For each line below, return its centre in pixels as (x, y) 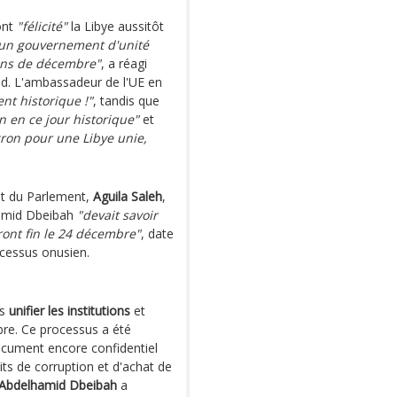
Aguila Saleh (128, 196)
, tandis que (126, 101)
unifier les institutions (70, 311)
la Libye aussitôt (116, 26)
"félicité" (42, 26)
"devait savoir (117, 215)
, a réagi (124, 63)
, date (157, 234)
